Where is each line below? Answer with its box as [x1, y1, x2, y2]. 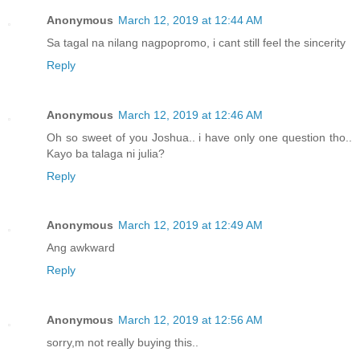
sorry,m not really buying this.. [47, 336, 198, 350]
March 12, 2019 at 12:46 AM [118, 108, 263, 121]
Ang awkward [47, 241, 115, 255]
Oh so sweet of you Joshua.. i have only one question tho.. [47, 130, 352, 144]
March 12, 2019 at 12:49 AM [118, 219, 263, 232]
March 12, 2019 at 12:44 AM [118, 13, 263, 27]
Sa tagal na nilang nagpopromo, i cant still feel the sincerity [47, 35, 346, 49]
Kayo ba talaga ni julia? [47, 146, 165, 160]
